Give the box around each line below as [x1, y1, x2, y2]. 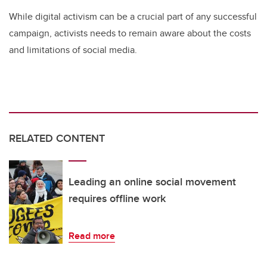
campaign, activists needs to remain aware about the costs [9, 26, 251, 40]
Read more [69, 228, 115, 243]
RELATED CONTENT [9, 130, 105, 146]
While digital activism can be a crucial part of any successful [9, 9, 257, 23]
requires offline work [69, 190, 166, 206]
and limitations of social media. [9, 42, 137, 57]
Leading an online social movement [69, 173, 236, 190]
